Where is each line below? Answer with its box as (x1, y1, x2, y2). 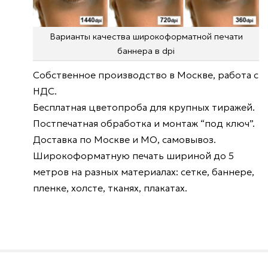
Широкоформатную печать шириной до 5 (33, 149, 234, 162)
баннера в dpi (117, 45, 175, 56)
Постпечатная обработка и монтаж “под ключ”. (33, 117, 255, 129)
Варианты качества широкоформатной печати (49, 31, 243, 42)
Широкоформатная (18, 126, 112, 138)
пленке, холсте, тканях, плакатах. (33, 181, 187, 194)
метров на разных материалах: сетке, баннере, (33, 165, 254, 178)
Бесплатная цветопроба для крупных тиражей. (33, 100, 255, 113)
